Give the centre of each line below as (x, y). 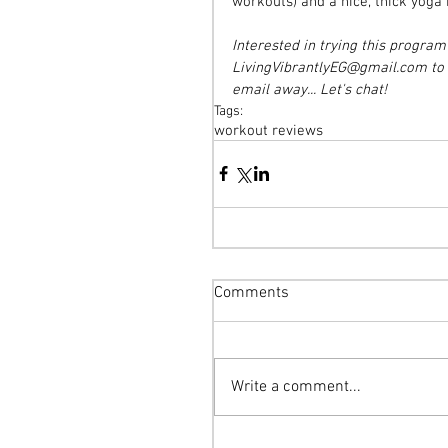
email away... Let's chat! (309, 89)
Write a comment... (296, 386)
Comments (251, 292)
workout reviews (268, 130)
